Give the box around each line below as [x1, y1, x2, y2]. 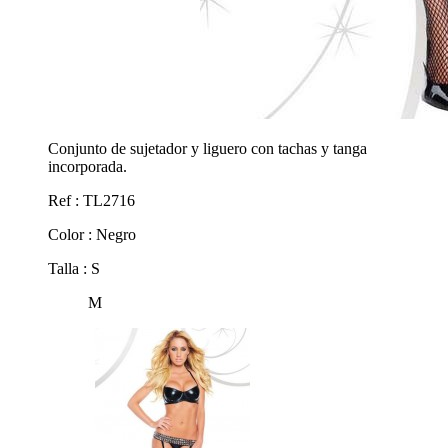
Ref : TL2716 [48, 192, 135, 210]
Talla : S [48, 260, 100, 278]
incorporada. [48, 158, 127, 176]
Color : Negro [48, 226, 136, 244]
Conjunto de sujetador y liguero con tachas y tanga [48, 140, 367, 158]
